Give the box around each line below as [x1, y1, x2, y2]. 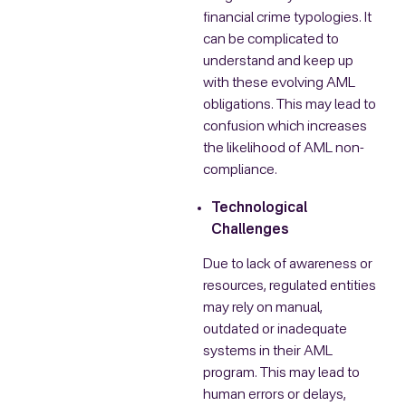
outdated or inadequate [203, 322, 347, 337]
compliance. [203, 163, 277, 179]
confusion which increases [203, 120, 367, 135]
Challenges [210, 223, 288, 238]
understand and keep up [203, 54, 353, 70]
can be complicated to [203, 33, 339, 48]
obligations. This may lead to [203, 98, 376, 113]
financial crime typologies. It [203, 11, 372, 26]
